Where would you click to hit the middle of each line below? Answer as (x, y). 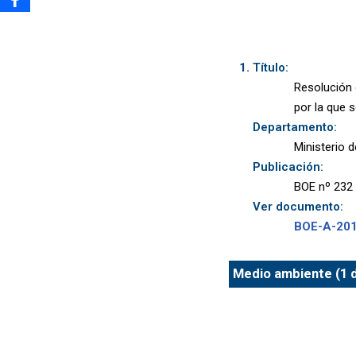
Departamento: (294, 127)
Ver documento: (298, 206)
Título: (270, 67)
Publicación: (288, 166)
